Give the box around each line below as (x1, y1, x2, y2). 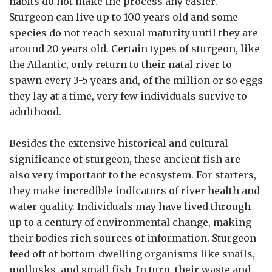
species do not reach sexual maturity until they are (9, 26, 258, 39)
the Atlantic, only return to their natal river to (9, 58, 232, 70)
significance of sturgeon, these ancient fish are (9, 152, 240, 165)
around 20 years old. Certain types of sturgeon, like (9, 42, 260, 55)
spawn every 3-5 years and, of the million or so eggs (9, 73, 263, 86)
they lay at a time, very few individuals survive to (9, 89, 247, 102)
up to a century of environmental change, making (9, 216, 251, 228)
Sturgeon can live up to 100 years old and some (9, 10, 238, 23)
